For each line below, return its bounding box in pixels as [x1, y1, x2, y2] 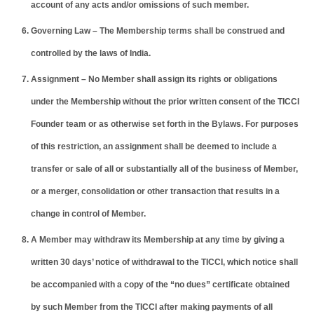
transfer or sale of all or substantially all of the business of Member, [31, 164, 298, 175]
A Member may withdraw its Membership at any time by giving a [31, 235, 285, 245]
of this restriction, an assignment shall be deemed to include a [31, 142, 277, 152]
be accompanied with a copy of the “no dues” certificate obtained [31, 280, 289, 290]
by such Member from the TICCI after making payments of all [31, 302, 273, 313]
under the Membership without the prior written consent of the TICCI [31, 97, 299, 107]
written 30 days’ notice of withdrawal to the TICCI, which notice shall [31, 257, 298, 268]
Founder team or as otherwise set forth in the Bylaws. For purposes [31, 119, 299, 130]
